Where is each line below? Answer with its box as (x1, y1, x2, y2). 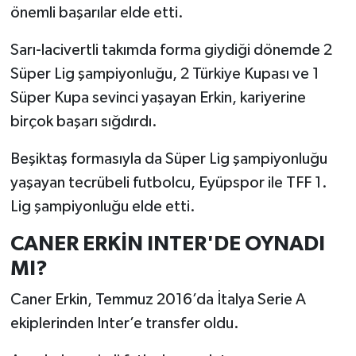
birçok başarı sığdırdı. (10, 113, 157, 130)
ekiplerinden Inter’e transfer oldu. (10, 315, 239, 332)
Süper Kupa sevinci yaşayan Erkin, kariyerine (10, 89, 306, 106)
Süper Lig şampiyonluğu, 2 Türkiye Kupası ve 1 (10, 65, 319, 82)
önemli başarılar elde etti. (10, 4, 184, 21)
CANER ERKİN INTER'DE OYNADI (10, 233, 325, 254)
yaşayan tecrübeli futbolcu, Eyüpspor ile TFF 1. (10, 174, 327, 191)
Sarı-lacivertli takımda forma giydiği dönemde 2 (10, 41, 332, 58)
